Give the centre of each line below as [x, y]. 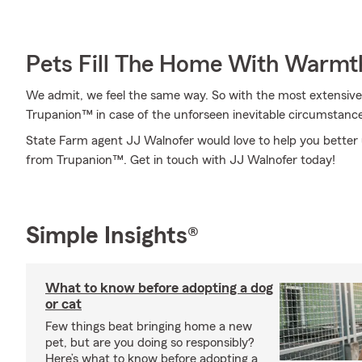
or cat [63, 304]
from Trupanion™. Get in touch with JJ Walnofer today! [181, 160]
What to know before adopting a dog [159, 288]
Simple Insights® [112, 236]
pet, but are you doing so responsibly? [150, 343]
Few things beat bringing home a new [149, 326]
